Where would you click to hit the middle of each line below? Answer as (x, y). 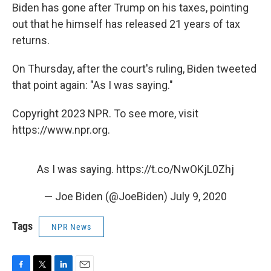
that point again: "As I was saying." (93, 85)
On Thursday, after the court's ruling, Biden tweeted (134, 69)
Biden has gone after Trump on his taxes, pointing (130, 8)
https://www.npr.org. (61, 130)
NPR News (71, 227)
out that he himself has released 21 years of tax (126, 24)
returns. (31, 41)
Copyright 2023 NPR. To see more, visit (105, 114)
